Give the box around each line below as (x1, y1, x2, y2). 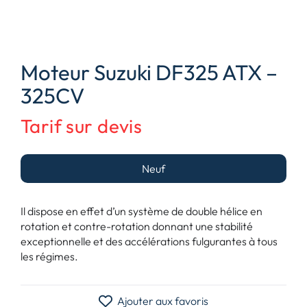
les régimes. (20, 249, 78, 263)
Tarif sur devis (20, 113, 143, 138)
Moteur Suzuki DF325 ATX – (20, 58, 278, 86)
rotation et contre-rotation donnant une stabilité (20, 219, 253, 233)
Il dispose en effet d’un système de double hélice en (20, 204, 262, 218)
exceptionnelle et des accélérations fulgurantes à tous (20, 234, 278, 248)
